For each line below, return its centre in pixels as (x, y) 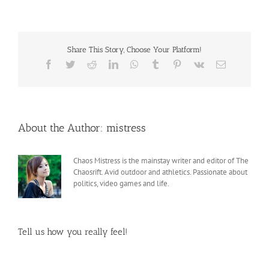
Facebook (71, 63)
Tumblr (173, 63)
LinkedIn (135, 63)
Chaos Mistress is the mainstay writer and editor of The (161, 160)
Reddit (108, 63)
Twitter (88, 63)
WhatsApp (158, 63)
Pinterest (197, 63)
